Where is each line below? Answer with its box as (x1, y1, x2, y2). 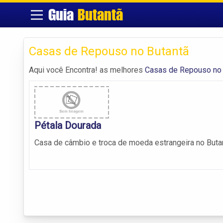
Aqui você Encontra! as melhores (29, 65, 145, 75)
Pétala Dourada (34, 119, 101, 132)
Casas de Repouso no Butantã (29, 44, 189, 58)
